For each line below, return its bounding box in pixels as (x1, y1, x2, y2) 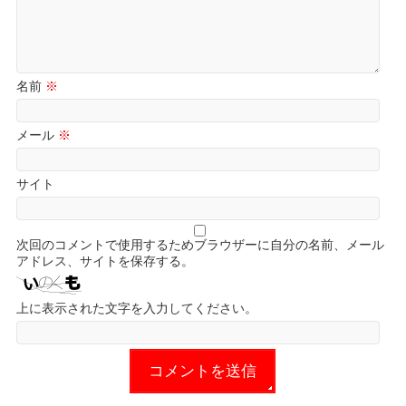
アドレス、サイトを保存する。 (16, 254, 195, 268)
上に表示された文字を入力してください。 (16, 301, 258, 315)
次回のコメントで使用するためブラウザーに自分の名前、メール (16, 237, 385, 252)
